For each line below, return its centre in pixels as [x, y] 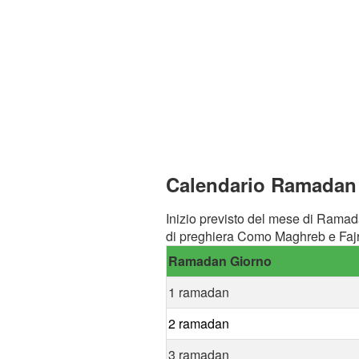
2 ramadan [199, 323]
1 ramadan [199, 292]
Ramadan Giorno [220, 260]
